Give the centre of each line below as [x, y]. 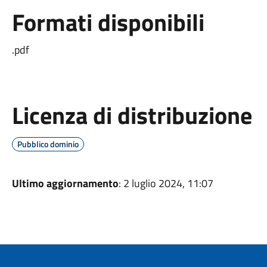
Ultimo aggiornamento [65, 183]
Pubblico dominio [48, 144]
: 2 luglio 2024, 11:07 [166, 183]
